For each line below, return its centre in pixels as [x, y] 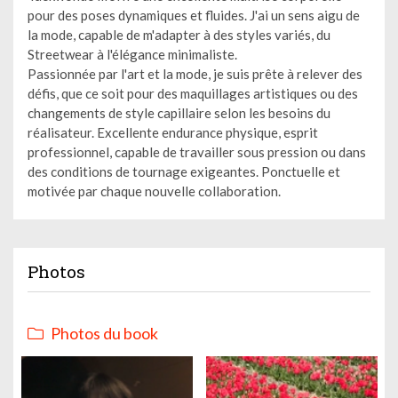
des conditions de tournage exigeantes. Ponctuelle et [184, 171]
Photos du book [104, 333]
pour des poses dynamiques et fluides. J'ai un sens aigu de [194, 15]
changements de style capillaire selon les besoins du [179, 112]
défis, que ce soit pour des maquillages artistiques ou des [193, 93]
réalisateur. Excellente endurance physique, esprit [173, 132]
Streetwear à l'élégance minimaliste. [132, 54]
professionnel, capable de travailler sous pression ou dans [197, 151]
